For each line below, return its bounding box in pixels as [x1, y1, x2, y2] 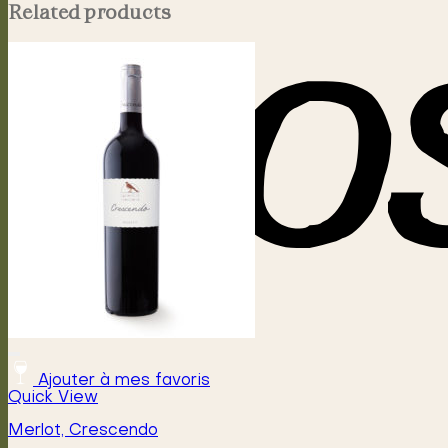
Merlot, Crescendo [8, 423, 158, 440]
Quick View [8, 390, 98, 407]
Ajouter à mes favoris [38, 373, 210, 390]
